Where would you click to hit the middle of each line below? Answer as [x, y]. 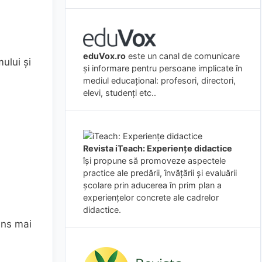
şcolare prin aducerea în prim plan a [152, 185]
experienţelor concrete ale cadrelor [151, 197]
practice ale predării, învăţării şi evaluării [160, 173]
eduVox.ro [104, 56]
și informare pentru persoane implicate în [163, 68]
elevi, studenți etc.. [120, 92]
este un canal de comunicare [183, 56]
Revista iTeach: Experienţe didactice [158, 148]
